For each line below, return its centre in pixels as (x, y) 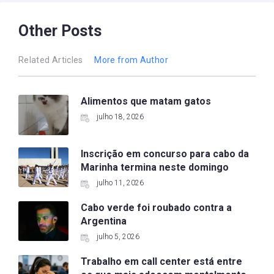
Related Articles (51, 60)
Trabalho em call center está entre (161, 261)
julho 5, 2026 (118, 236)
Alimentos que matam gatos (146, 102)
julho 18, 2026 (120, 117)
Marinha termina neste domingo (154, 167)
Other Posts (60, 31)
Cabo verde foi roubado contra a (156, 207)
